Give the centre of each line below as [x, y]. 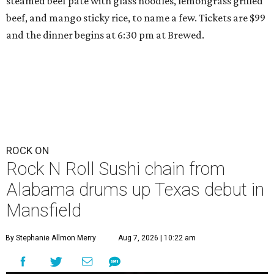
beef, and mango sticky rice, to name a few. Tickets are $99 [136, 18]
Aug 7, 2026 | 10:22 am [157, 238]
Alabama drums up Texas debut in [135, 190]
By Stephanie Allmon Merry [51, 238]
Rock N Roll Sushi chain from [116, 169]
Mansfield [44, 211]
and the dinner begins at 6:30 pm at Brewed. [105, 35]
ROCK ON [28, 151]
